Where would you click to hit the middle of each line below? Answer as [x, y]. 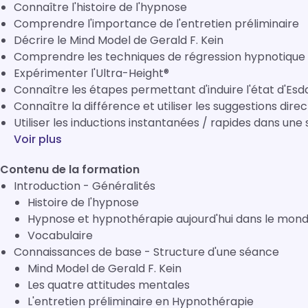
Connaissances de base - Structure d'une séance [146, 252]
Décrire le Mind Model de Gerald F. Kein [119, 40]
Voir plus [38, 139]
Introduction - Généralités [85, 186]
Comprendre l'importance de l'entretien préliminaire [156, 24]
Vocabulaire [60, 235]
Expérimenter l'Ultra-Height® [91, 73]
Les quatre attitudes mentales [109, 285]
